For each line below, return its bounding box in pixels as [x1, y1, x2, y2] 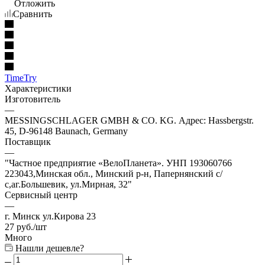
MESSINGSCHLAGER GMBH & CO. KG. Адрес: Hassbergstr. [5, 115, 254, 125]
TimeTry [5, 72, 37, 83]
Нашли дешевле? [15, 243, 84, 253]
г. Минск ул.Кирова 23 [5, 211, 96, 221]
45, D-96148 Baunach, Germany [5, 125, 128, 136]
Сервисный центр [5, 189, 77, 200]
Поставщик [5, 136, 51, 147]
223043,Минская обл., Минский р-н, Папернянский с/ [5, 168, 222, 179]
